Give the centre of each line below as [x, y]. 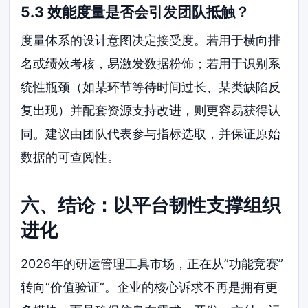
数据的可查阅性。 [70, 157]
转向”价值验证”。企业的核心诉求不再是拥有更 [150, 287]
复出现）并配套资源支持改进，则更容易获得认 [151, 111]
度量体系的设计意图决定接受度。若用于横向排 [151, 41]
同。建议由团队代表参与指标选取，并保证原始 [151, 134]
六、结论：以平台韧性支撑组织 [151, 206]
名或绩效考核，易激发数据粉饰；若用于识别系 [151, 64]
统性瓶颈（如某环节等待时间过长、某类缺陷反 [151, 87]
